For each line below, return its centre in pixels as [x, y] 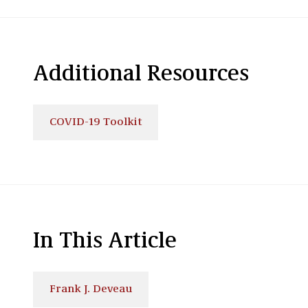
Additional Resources [141, 75]
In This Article [105, 242]
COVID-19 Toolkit [96, 122]
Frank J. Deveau [91, 289]
